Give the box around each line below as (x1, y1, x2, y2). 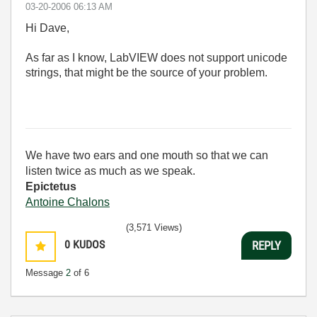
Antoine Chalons (25, 196, 110, 208)
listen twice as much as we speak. (25, 165, 195, 177)
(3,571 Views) (126, 222, 182, 233)
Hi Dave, (25, 22, 69, 34)
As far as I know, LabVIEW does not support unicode (25, 52, 287, 64)
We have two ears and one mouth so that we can (25, 149, 268, 161)
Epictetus (25, 180, 76, 192)
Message (25, 267, 66, 278)
